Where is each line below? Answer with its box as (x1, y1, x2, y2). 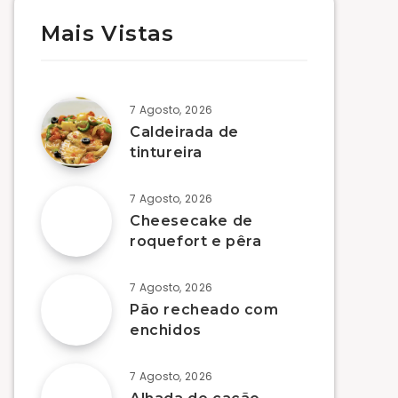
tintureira (130, 144, 203, 162)
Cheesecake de (130, 212, 253, 230)
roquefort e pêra (130, 233, 262, 251)
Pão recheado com (130, 301, 279, 319)
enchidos (130, 322, 202, 339)
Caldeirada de (130, 123, 239, 141)
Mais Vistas (41, 20, 174, 47)
